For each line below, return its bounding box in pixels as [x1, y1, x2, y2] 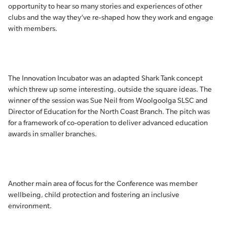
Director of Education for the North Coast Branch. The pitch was [8, 107, 210, 116]
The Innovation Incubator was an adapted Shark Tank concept [8, 74, 203, 82]
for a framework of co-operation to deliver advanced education [8, 119, 208, 127]
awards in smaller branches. [8, 130, 97, 138]
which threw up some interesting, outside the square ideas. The [8, 85, 212, 93]
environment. [8, 202, 52, 210]
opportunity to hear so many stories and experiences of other [8, 2, 202, 10]
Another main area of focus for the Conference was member [8, 179, 198, 187]
